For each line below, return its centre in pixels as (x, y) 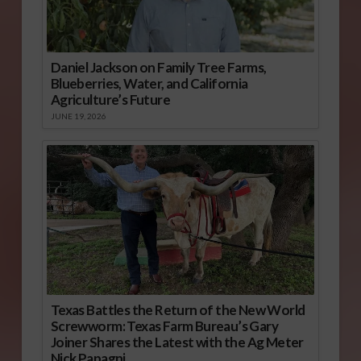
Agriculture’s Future (110, 99)
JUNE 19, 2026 (78, 116)
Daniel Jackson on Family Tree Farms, (158, 67)
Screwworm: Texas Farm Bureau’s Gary (164, 326)
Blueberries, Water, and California (149, 83)
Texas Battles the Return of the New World (178, 310)
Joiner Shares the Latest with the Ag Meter (177, 342)
